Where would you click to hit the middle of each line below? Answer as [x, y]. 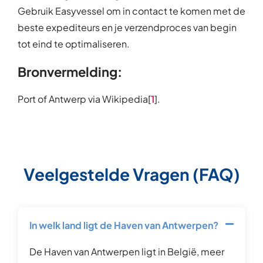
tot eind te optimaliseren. [74, 44]
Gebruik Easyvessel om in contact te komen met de [131, 11]
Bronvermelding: [70, 72]
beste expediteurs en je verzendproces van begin [127, 28]
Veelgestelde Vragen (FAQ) [131, 174]
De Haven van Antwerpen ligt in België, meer [127, 252]
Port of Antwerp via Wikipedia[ [84, 99]
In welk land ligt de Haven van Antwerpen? [124, 225]
